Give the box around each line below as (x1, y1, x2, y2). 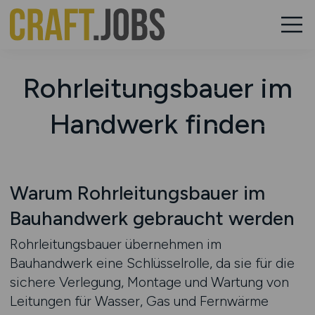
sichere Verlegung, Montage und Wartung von (9, 274, 289, 290)
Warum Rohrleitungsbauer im (9, 181, 265, 205)
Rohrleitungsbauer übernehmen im (9, 236, 221, 252)
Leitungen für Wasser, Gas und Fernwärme (9, 292, 269, 309)
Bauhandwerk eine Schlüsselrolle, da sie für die (9, 255, 295, 271)
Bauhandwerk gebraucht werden (9, 207, 295, 230)
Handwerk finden (49, 107, 266, 141)
